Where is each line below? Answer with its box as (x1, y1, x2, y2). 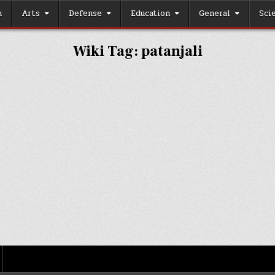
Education (131, 7, 170, 20)
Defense (69, 7, 102, 20)
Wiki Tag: (72, 42, 141, 61)
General (199, 7, 230, 20)
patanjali (141, 42, 203, 61)
